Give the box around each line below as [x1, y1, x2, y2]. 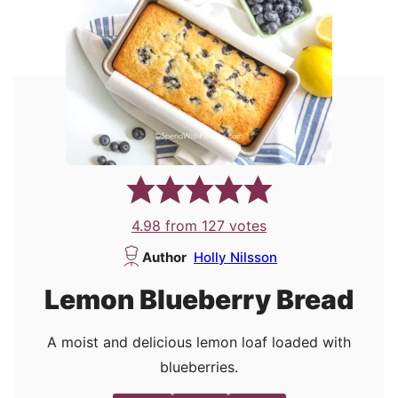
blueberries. [160, 357, 238, 376]
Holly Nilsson [194, 248, 277, 266]
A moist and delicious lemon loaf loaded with [47, 332, 351, 351]
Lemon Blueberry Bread [44, 283, 354, 315]
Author [142, 248, 187, 266]
